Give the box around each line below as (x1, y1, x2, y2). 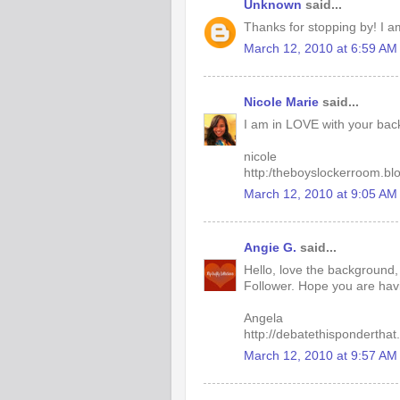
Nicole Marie (244, 95, 319, 109)
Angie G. (244, 240, 296, 254)
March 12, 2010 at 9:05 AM (244, 187, 397, 202)
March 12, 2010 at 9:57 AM (244, 349, 397, 363)
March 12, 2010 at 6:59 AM (244, 42, 397, 56)
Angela (244, 311, 283, 325)
